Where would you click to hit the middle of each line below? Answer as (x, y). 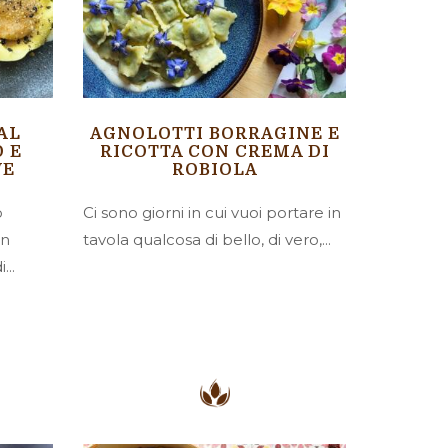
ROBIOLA (214, 169)
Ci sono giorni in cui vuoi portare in (212, 212)
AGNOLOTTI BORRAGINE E (214, 133)
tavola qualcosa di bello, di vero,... (207, 239)
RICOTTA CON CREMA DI (214, 151)
